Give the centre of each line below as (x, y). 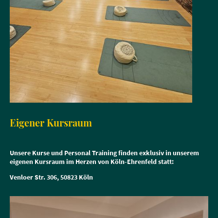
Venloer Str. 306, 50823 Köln (51, 177)
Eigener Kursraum (52, 122)
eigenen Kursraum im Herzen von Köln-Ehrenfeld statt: (92, 162)
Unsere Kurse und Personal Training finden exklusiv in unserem (104, 153)
